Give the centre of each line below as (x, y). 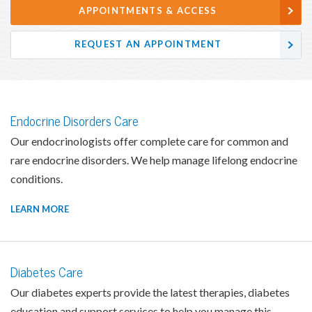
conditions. (37, 179)
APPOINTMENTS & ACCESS (148, 10)
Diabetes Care (47, 272)
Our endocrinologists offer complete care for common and (149, 141)
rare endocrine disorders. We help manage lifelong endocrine (154, 160)
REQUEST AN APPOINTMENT (148, 45)
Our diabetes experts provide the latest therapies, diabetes (150, 292)
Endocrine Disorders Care (75, 121)
